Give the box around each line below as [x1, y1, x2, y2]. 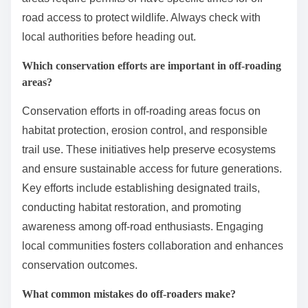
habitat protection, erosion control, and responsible [22, 124, 267, 137]
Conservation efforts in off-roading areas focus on [22, 105, 261, 118]
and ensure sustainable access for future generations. [22, 163, 282, 175]
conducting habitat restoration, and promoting [22, 201, 241, 214]
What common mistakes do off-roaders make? [22, 288, 236, 300]
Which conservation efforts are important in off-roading [22, 60, 281, 72]
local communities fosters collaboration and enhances [22, 240, 283, 252]
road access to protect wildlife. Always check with [22, 12, 261, 24]
